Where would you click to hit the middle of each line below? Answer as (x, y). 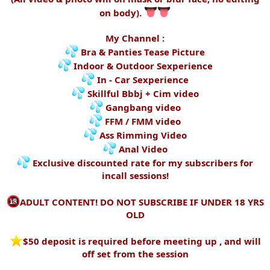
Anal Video (142, 149)
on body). (122, 13)
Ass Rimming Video (142, 135)
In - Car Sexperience (142, 80)
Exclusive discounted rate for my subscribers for (142, 163)
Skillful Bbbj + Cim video (142, 94)
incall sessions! (135, 176)
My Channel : (135, 38)
